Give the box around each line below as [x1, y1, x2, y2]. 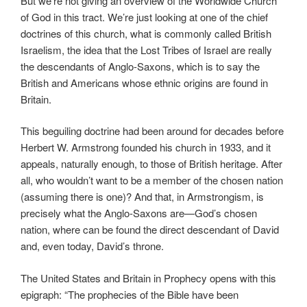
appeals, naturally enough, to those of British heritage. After [21, 156, 282, 171]
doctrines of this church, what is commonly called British [21, 25, 271, 40]
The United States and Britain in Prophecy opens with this [21, 270, 276, 285]
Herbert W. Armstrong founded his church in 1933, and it [21, 140, 271, 155]
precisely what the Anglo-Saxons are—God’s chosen [21, 206, 257, 221]
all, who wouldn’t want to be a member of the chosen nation [21, 173, 283, 188]
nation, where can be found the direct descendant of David [21, 222, 279, 237]
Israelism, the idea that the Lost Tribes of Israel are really [21, 42, 272, 57]
